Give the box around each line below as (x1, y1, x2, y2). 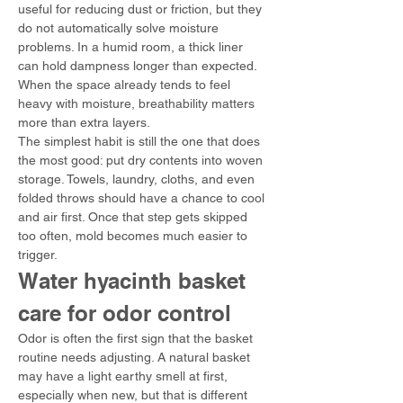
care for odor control (18, 300, 231, 326)
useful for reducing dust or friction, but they (18, 2, 265, 16)
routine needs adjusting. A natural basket (18, 350, 254, 364)
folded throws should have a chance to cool (18, 191, 268, 205)
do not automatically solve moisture (18, 21, 222, 35)
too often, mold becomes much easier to (18, 228, 251, 243)
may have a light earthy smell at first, (18, 369, 231, 383)
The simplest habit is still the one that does (18, 134, 264, 148)
